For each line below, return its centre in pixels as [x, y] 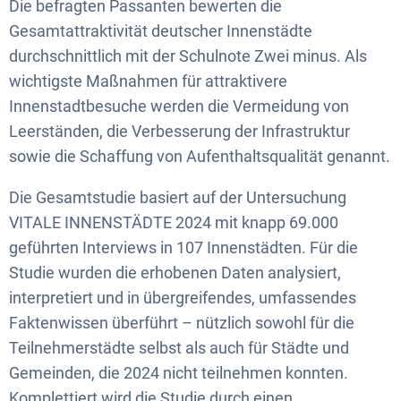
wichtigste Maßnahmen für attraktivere [148, 81]
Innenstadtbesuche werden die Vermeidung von [179, 106]
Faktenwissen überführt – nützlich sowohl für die [182, 322]
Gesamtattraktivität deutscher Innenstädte [161, 30]
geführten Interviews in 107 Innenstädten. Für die [183, 247]
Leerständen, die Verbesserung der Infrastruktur [179, 131]
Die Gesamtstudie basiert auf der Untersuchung [178, 197]
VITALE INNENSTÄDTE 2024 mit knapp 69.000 [174, 222]
